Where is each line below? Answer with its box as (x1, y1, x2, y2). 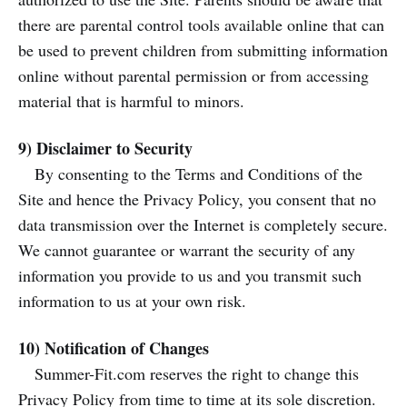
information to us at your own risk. (18, 290, 246, 312)
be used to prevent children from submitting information (18, 39, 388, 61)
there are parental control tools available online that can (18, 14, 384, 35)
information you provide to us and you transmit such (18, 264, 362, 286)
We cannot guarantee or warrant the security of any (18, 239, 355, 261)
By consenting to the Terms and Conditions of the (18, 163, 362, 184)
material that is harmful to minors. (18, 90, 244, 112)
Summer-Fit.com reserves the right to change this (18, 362, 359, 384)
